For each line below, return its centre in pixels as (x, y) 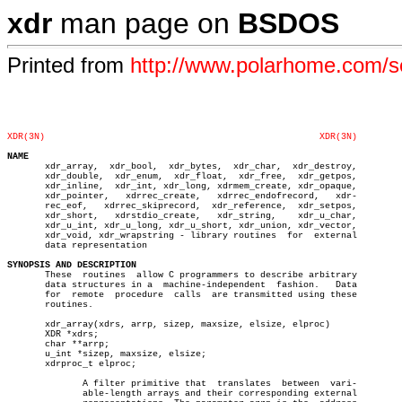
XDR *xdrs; (53, 334)
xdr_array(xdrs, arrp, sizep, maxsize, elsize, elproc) (169, 324)
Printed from (69, 65)
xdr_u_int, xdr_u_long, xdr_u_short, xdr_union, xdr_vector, (182, 226)
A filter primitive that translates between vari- (29, 384)
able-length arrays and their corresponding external (29, 393)
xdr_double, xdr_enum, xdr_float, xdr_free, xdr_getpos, (182, 176)
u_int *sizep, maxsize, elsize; (107, 354)
